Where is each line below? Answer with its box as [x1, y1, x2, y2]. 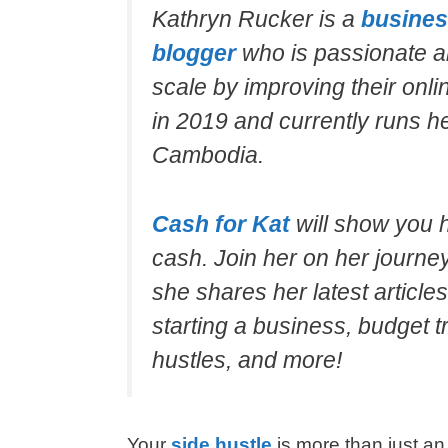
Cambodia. [152, 142, 264, 169]
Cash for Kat [152, 210, 290, 237]
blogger [152, 40, 236, 67]
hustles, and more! [152, 346, 342, 373]
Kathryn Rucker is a [152, 6, 361, 33]
